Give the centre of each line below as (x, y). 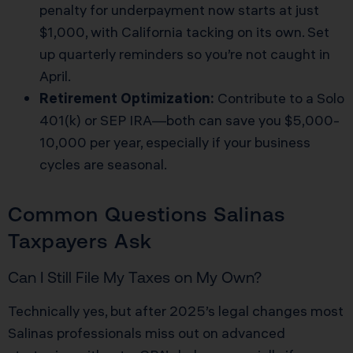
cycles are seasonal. (103, 164)
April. (55, 76)
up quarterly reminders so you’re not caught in (185, 54)
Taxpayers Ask (80, 240)
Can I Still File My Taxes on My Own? (135, 277)
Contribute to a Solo (279, 98)
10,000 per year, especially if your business (175, 142)
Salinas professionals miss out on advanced (147, 333)
